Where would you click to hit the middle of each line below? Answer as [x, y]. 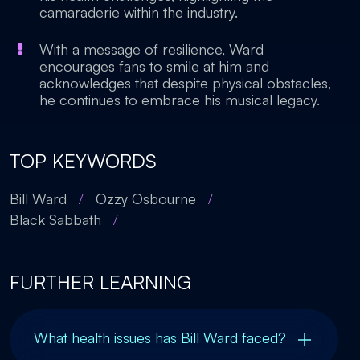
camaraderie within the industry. [139, 12]
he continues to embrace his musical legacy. [180, 100]
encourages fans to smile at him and [154, 66]
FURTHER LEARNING [100, 282]
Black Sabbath [55, 219]
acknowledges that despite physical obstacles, [185, 83]
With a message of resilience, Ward [151, 49]
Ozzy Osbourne [146, 198]
